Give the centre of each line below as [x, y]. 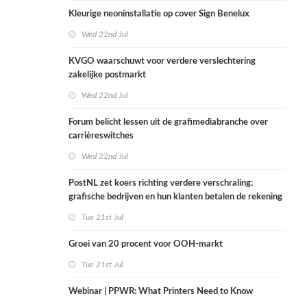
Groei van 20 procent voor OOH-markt [146, 245]
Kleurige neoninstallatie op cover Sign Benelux [159, 14]
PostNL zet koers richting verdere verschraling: [161, 184]
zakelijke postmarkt [107, 75]
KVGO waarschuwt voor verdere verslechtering [162, 62]
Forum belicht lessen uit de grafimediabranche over [168, 123]
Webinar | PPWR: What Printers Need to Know [161, 292]
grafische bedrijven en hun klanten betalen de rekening [175, 197]
